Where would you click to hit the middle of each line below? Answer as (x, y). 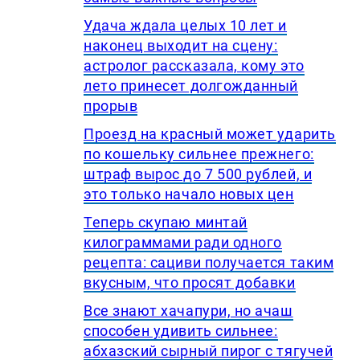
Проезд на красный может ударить (210, 134)
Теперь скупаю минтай (166, 223)
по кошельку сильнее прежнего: (199, 154)
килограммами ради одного (183, 243)
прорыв (111, 106)
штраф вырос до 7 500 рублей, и (198, 174)
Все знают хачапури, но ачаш (188, 311)
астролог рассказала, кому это (194, 66)
